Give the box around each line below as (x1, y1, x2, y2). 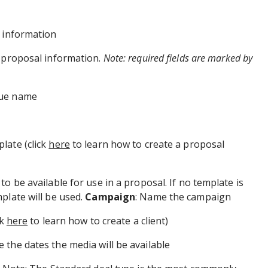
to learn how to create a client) (28, 214, 169, 227)
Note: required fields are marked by (103, 51, 253, 65)
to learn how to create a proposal (69, 137, 225, 151)
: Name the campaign (135, 190, 234, 203)
